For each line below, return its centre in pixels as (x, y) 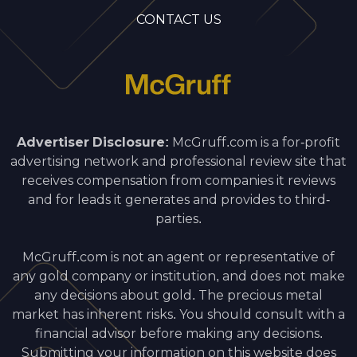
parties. (178, 218)
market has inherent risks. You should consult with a (178, 314)
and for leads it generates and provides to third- (178, 199)
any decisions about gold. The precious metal (178, 295)
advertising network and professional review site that (178, 161)
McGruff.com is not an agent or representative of (178, 257)
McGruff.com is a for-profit (255, 142)
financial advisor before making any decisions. (178, 333)
